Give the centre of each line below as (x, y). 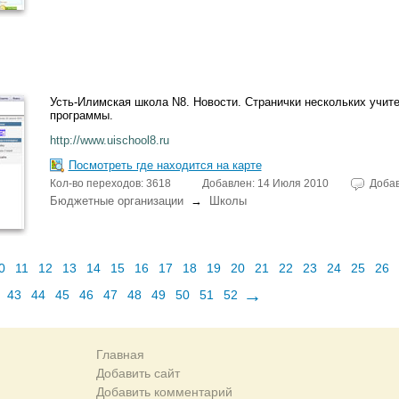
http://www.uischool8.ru (109, 140)
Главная (120, 354)
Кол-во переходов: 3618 (110, 183)
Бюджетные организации (116, 201)
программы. (81, 115)
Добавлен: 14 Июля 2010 (265, 183)
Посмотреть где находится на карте (165, 165)
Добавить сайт (138, 373)
